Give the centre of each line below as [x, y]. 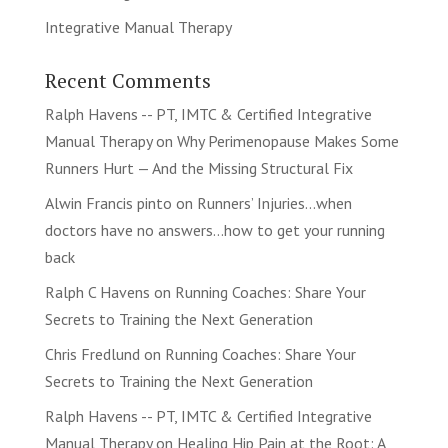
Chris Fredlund [92, 354]
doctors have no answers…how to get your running [214, 230]
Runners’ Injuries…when [274, 203]
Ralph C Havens [97, 292]
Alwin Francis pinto [108, 203]
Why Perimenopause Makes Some [287, 141]
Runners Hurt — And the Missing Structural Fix [198, 168]
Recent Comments [127, 80]
